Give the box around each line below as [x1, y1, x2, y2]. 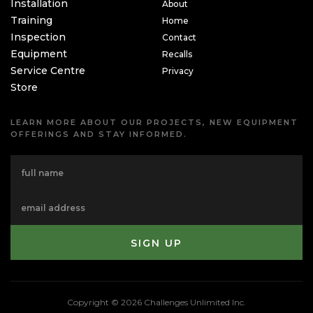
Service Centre [10, 64, 85, 77]
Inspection [10, 31, 66, 43]
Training [10, 14, 52, 27]
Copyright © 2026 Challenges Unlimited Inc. [67, 297, 246, 307]
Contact [162, 32, 197, 43]
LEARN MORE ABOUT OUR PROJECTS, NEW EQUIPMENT [10, 117, 298, 127]
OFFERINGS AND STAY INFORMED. [10, 129, 187, 139]
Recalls [162, 49, 193, 59]
